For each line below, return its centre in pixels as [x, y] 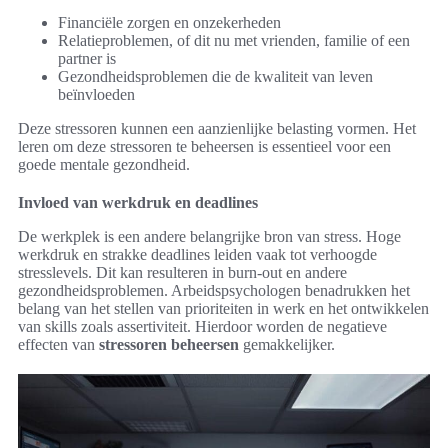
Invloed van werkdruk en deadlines [138, 203]
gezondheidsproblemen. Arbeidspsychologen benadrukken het [214, 291]
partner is [87, 59]
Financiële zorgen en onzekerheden [169, 23]
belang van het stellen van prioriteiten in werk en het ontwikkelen [223, 309]
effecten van [58, 345]
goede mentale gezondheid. [104, 165]
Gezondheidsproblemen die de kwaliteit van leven [215, 77]
